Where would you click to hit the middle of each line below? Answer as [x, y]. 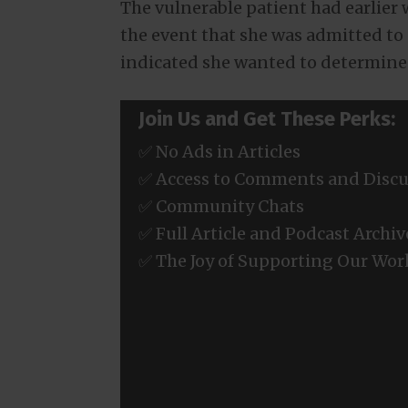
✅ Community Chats [221, 206]
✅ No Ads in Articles [219, 151]
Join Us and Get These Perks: [267, 118]
